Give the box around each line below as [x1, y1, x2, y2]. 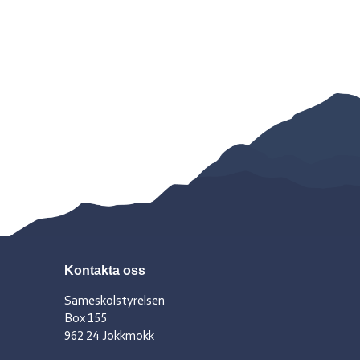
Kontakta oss [64, 264, 145, 277]
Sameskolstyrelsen [64, 295, 165, 308]
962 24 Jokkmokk [64, 330, 154, 343]
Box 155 [64, 313, 107, 325]
